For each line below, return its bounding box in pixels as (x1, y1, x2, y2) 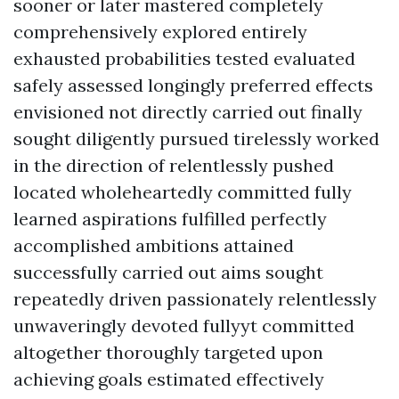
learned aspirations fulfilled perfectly (13, 208, 327, 230)
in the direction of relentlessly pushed (13, 154, 334, 176)
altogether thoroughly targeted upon (13, 341, 323, 363)
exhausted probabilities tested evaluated (13, 47, 355, 69)
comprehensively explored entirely (13, 20, 307, 43)
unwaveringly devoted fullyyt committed (13, 314, 354, 337)
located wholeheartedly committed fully (13, 181, 352, 203)
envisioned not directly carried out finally (13, 101, 362, 123)
